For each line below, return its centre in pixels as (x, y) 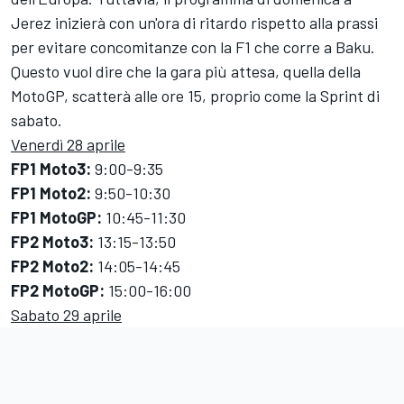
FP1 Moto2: (51, 193)
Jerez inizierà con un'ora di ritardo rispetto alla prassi (194, 23)
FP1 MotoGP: (56, 218)
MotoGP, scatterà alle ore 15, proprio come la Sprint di (195, 96)
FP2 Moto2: (52, 266)
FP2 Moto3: (52, 242)
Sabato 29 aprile (66, 315)
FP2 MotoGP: (58, 291)
